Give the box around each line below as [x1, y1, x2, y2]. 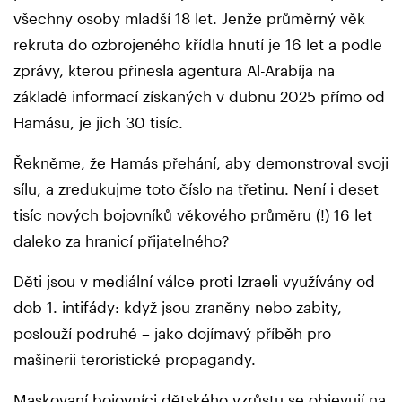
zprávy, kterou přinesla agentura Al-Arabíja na [13, 61, 335, 80]
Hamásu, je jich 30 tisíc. [13, 113, 188, 132]
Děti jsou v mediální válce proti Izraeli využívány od [13, 272, 375, 291]
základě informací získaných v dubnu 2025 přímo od [13, 87, 385, 106]
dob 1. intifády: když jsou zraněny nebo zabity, [13, 298, 342, 317]
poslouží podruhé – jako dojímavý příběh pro [13, 324, 331, 343]
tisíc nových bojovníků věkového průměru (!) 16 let [13, 205, 372, 224]
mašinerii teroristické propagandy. [13, 350, 260, 369]
